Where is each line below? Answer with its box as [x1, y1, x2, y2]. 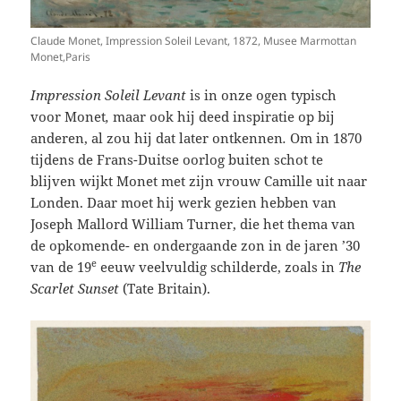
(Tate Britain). [119, 279, 211, 298]
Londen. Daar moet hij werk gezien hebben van [30, 193, 337, 212]
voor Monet [30, 107, 107, 126]
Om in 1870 [286, 129, 363, 148]
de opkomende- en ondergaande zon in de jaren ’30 [30, 236, 361, 255]
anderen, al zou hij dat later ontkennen [30, 129, 284, 148]
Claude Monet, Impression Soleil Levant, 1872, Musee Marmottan [30, 33, 357, 49]
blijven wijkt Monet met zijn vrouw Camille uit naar [30, 172, 368, 191]
